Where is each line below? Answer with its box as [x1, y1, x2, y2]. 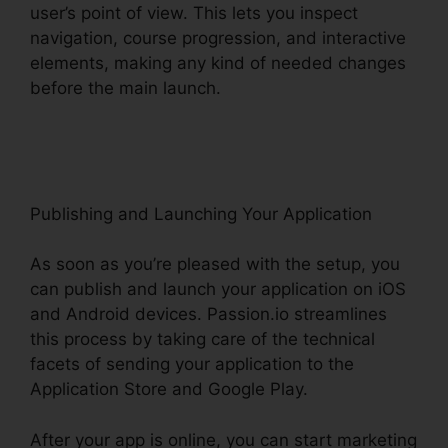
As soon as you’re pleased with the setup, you [30, 254, 400, 275]
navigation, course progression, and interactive [30, 27, 406, 48]
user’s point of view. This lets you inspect [30, 2, 358, 23]
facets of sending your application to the [30, 354, 354, 375]
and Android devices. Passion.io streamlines [30, 304, 387, 325]
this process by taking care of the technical [30, 329, 375, 350]
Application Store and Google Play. [30, 379, 308, 400]
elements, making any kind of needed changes [30, 52, 406, 73]
